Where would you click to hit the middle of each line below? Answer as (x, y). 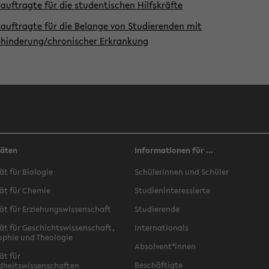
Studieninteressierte (172, 191)
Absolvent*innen (165, 246)
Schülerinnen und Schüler (182, 172)
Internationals (162, 228)
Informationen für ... (174, 150)
